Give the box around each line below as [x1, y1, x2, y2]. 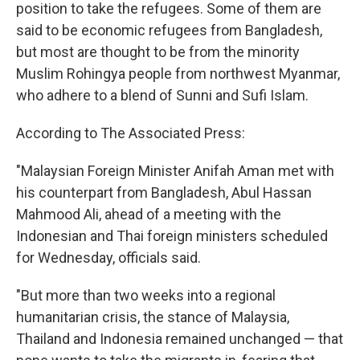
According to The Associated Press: [16, 125, 245, 141]
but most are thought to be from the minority [16, 43, 300, 60]
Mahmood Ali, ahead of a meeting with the [16, 206, 281, 223]
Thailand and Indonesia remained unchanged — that [16, 330, 343, 347]
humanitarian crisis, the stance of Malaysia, [16, 309, 289, 325]
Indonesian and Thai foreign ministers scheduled [16, 227, 328, 244]
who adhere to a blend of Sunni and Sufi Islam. [16, 87, 309, 104]
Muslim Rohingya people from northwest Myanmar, [16, 65, 340, 82]
